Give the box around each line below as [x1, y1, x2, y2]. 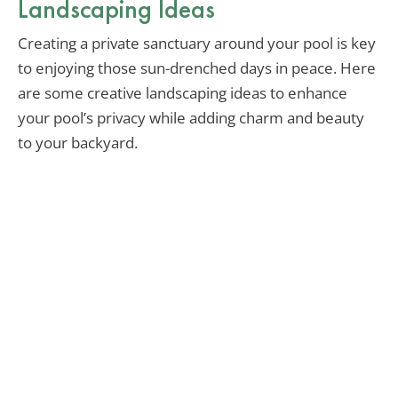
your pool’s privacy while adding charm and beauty [18, 107, 364, 129]
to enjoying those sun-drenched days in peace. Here [18, 58, 376, 79]
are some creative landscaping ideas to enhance [18, 83, 347, 104]
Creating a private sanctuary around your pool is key [18, 33, 376, 54]
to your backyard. [18, 132, 138, 154]
